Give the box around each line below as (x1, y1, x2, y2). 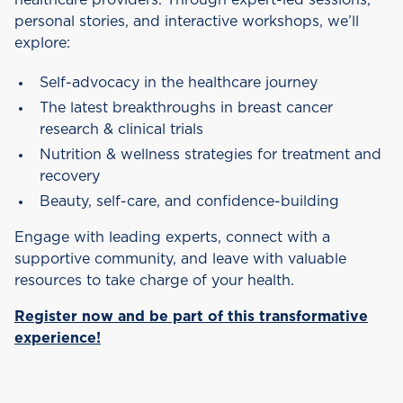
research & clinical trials (40, 122, 203, 137)
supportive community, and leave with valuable (14, 252, 346, 266)
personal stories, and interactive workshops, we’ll (14, 14, 359, 29)
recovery (40, 169, 100, 184)
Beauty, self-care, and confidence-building (40, 194, 339, 209)
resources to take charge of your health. (14, 273, 294, 288)
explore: (14, 36, 70, 50)
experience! (14, 331, 101, 345)
